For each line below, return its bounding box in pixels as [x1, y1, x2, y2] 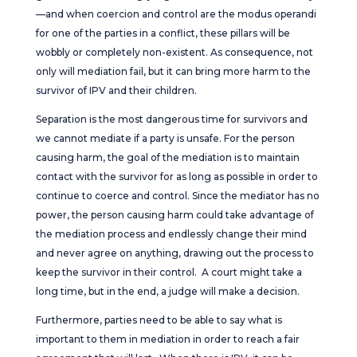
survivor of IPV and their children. [35, 84, 197, 96]
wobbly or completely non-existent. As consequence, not [35, 46, 313, 58]
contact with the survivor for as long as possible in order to [35, 171, 318, 182]
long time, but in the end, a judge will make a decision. [35, 285, 304, 297]
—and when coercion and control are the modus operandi [35, 8, 316, 20]
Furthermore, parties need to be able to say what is [35, 314, 282, 326]
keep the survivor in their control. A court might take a [35, 266, 302, 278]
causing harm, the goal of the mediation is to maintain [35, 151, 300, 163]
